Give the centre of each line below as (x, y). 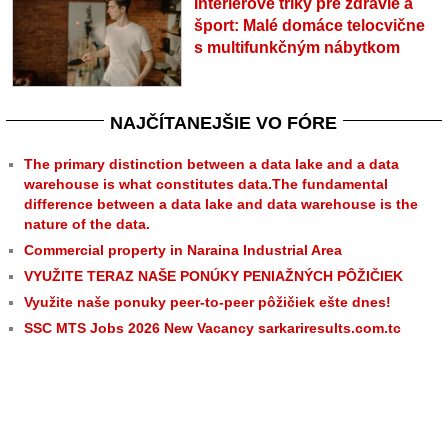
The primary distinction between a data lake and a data (211, 163)
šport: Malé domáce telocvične (309, 25)
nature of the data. (87, 223)
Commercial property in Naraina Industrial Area (183, 249)
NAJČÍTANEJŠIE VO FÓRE (223, 122)
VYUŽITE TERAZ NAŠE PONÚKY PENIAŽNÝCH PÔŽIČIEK (213, 275)
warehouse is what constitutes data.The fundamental (206, 183)
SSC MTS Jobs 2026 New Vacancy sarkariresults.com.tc (212, 327)
